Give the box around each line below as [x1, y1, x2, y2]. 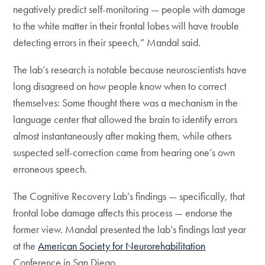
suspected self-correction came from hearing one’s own [13, 146, 235, 159]
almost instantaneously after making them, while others [13, 129, 232, 143]
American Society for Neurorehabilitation [38, 239, 206, 253]
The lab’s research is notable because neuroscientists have [13, 63, 247, 76]
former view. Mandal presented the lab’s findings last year [13, 222, 247, 236]
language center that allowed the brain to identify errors [13, 112, 238, 126]
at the [13, 239, 38, 253]
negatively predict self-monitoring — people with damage [13, 2, 246, 16]
